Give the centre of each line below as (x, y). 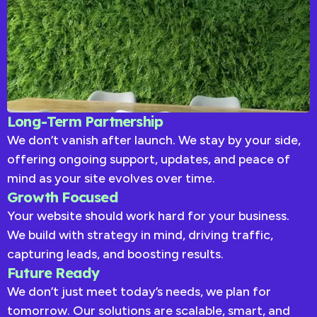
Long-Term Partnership (85, 122)
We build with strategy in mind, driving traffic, (140, 235)
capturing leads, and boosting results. (115, 254)
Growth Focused (63, 197)
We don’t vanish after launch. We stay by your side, (154, 140)
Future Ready (53, 273)
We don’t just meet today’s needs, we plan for (139, 292)
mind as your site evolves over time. (111, 179)
